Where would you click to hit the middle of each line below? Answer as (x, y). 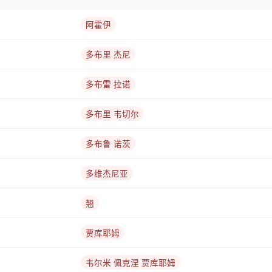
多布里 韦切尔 (112, 114)
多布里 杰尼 (108, 55)
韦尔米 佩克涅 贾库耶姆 (131, 263)
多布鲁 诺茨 (108, 144)
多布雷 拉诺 (108, 84)
